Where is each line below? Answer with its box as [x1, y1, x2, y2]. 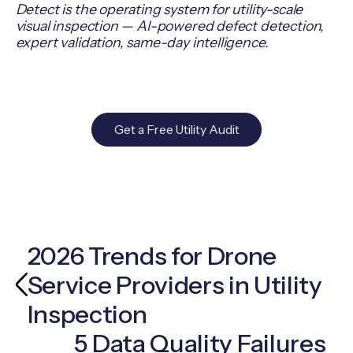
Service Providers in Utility [27, 269, 322, 300]
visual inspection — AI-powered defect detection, [15, 17, 325, 35]
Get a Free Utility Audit [113, 121, 240, 137]
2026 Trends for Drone [27, 240, 277, 271]
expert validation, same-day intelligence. [15, 34, 269, 51]
